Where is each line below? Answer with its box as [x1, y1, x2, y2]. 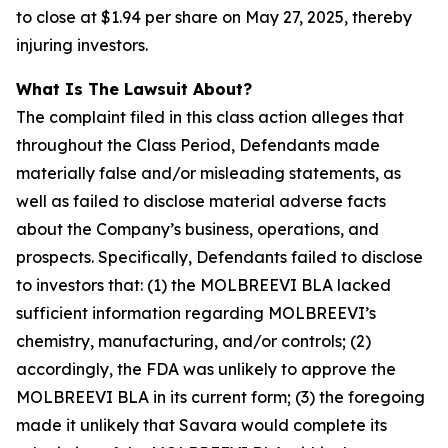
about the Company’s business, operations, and [16, 219, 379, 239]
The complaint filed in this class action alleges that [16, 107, 404, 127]
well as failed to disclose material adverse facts [16, 191, 386, 211]
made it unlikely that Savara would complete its [16, 415, 387, 435]
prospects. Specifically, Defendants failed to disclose [16, 247, 423, 267]
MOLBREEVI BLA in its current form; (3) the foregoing [16, 387, 425, 407]
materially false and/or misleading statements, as [16, 163, 401, 183]
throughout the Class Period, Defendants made [16, 135, 380, 155]
